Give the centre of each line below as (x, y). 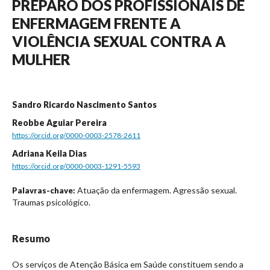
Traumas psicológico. (51, 202)
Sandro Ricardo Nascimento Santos (84, 104)
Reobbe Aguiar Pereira (59, 122)
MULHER (41, 59)
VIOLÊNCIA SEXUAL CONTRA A (119, 41)
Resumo (31, 238)
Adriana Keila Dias (49, 153)
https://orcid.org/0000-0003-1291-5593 (76, 166)
